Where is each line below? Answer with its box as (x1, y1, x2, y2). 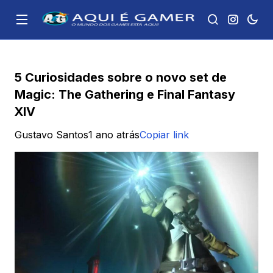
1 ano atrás (88, 129, 140, 141)
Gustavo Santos (15, 129, 88, 141)
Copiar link (140, 129, 189, 141)
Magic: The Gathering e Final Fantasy (15, 87, 235, 102)
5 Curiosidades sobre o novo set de (15, 70, 227, 85)
